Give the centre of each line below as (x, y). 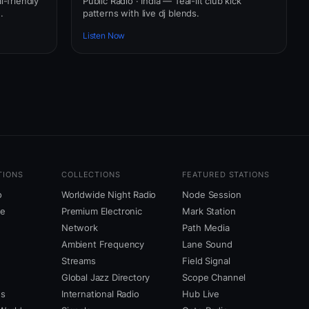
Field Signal (206, 261)
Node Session (212, 195)
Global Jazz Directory (106, 278)
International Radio (100, 294)
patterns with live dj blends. (141, 13)
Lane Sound (207, 245)
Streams (79, 261)
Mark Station (209, 211)
